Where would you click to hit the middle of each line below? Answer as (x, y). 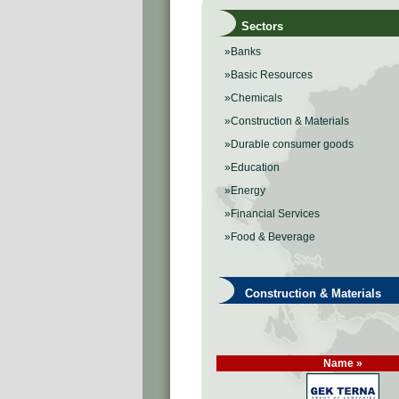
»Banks (243, 52)
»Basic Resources (269, 75)
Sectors (252, 26)
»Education (252, 167)
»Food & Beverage (270, 237)
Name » (343, 363)
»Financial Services (272, 214)
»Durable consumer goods (289, 144)
